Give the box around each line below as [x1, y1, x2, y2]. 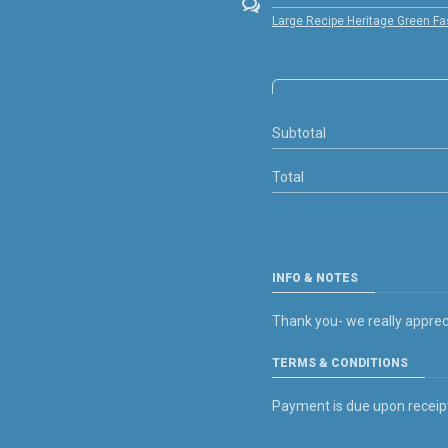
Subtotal [272, 125, 326, 141]
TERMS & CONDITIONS [272, 356, 408, 370]
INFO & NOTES [272, 271, 358, 285]
